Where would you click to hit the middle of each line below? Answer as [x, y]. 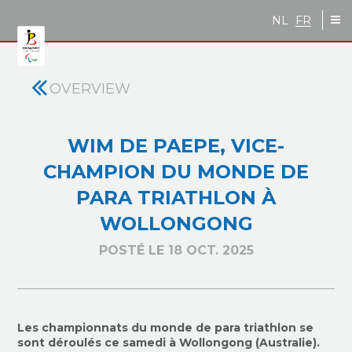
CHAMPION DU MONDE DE [176, 172]
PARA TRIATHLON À [176, 198]
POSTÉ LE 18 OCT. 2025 [176, 250]
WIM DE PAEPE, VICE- [176, 146]
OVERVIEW [90, 89]
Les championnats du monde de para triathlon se [166, 328]
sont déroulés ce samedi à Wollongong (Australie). [169, 343]
